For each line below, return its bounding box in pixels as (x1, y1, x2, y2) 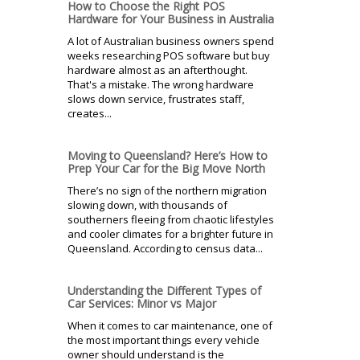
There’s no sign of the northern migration (67, 182, 267, 198)
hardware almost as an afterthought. (67, 62, 247, 77)
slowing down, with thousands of (67, 197, 227, 212)
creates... (67, 105, 112, 121)
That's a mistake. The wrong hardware (67, 76, 254, 92)
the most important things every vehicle (67, 332, 260, 347)
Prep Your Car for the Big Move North (67, 160, 265, 176)
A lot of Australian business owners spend (67, 33, 274, 48)
